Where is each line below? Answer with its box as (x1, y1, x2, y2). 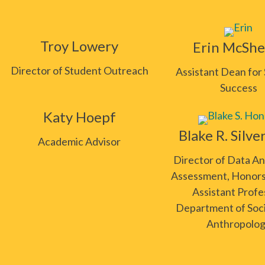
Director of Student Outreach (10, 64, 148, 77)
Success (219, 81, 257, 94)
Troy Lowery (40, 37, 119, 54)
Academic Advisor (38, 135, 121, 148)
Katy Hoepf (43, 108, 116, 125)
